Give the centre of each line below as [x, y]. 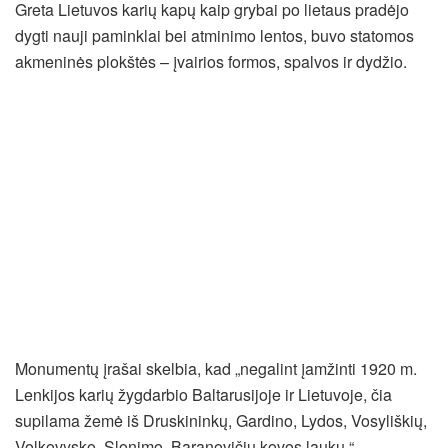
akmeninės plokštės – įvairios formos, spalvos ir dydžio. [211, 62]
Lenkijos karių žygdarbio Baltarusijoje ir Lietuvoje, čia [203, 395]
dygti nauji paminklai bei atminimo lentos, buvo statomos [214, 36]
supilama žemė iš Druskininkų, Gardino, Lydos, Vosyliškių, [221, 421]
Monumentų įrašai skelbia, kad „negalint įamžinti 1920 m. [216, 369]
